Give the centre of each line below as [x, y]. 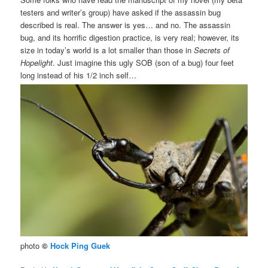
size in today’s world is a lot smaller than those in [107, 50]
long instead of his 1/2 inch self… [79, 75]
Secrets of [212, 50]
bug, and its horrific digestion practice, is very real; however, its [130, 38]
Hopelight [37, 63]
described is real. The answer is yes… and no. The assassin [126, 25]
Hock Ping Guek [80, 245]
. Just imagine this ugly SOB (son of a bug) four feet [144, 63]
